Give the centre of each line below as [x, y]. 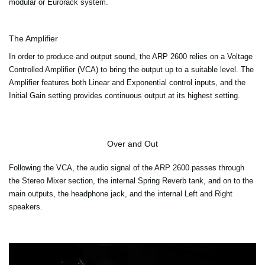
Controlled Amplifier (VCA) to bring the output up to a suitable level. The [131, 69]
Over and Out [132, 143]
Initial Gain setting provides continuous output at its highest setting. [125, 95]
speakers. [26, 206]
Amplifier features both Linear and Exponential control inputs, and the [127, 82]
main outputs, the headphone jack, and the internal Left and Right [121, 193]
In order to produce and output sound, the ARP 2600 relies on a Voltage [131, 56]
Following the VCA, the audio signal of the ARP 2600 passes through [127, 167]
